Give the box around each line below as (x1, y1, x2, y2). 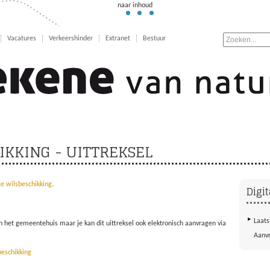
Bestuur (142, 35, 166, 42)
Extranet (105, 35, 130, 42)
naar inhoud (118, 2, 152, 9)
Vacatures (7, 35, 36, 42)
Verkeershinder (48, 35, 93, 42)
